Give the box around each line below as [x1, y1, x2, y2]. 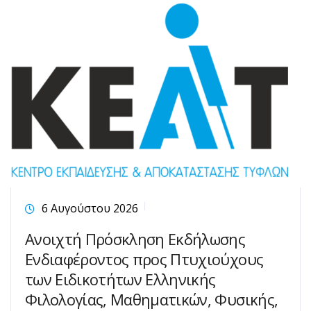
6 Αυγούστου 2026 [42, 201, 138, 216]
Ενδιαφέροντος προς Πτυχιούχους [25, 249, 264, 269]
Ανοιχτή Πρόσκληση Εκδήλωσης [25, 228, 246, 249]
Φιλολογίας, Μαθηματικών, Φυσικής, [25, 289, 278, 310]
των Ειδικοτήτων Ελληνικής [25, 269, 216, 289]
